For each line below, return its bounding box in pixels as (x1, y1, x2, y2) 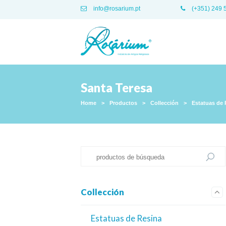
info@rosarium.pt (92, 5, 140, 12)
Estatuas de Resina (91, 213, 162, 223)
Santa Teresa (81, 80, 152, 95)
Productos (109, 100, 137, 106)
